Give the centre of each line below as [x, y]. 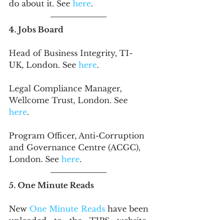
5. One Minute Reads [51, 185]
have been [127, 209]
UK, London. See [44, 65]
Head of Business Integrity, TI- [71, 53]
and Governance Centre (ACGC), [76, 147]
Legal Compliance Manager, [67, 88]
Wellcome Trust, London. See [69, 100]
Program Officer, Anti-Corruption [78, 136]
